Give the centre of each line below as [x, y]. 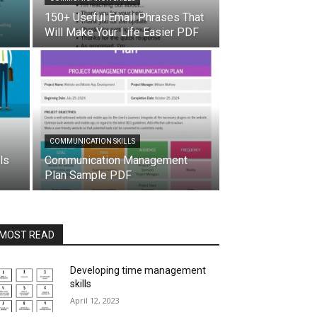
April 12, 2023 [95, 300]
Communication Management [116, 160]
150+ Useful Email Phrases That [124, 17]
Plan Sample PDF [88, 175]
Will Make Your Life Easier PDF [122, 32]
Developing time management [138, 270]
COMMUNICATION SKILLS [92, 141]
